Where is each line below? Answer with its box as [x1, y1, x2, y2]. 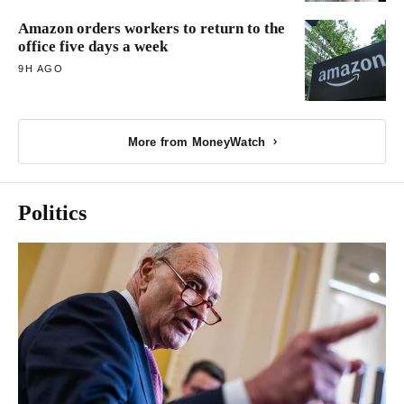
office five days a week [18, 38, 168, 56]
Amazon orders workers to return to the [18, 20, 285, 38]
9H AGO [18, 63, 64, 75]
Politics [18, 201, 87, 225]
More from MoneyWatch [127, 134, 266, 149]
